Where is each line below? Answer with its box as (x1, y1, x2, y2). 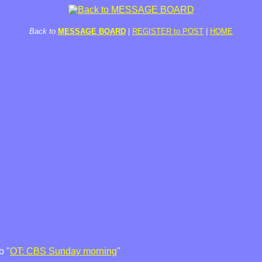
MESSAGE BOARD (58, 27, 126, 36)
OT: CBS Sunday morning (10, 246, 117, 256)
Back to (29, 27, 56, 36)
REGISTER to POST (132, 27, 204, 36)
